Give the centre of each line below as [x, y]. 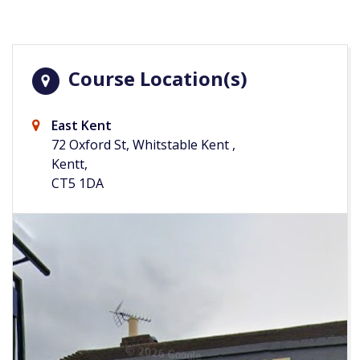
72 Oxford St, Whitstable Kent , [143, 145]
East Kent [82, 126]
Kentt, [70, 164]
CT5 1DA [78, 184]
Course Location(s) [155, 79]
